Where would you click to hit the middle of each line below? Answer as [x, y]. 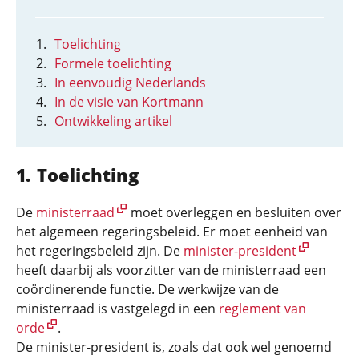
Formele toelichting [113, 63]
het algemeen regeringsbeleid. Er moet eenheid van [172, 232]
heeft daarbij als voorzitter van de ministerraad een [171, 270]
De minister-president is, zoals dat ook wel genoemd [174, 347]
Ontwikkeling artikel [113, 121]
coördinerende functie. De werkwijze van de [147, 289]
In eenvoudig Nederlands [130, 83]
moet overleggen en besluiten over [234, 212]
